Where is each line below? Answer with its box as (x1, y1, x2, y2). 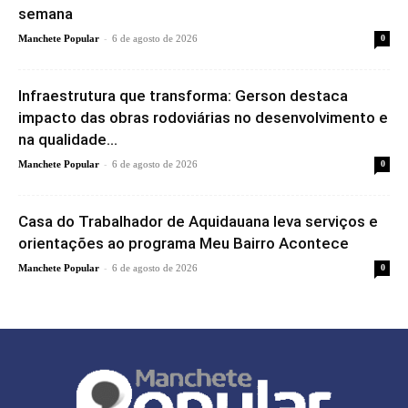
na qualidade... (18, 129, 117, 148)
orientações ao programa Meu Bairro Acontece (18, 233, 349, 252)
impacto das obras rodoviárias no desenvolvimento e (18, 107, 388, 127)
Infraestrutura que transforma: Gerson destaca (18, 86, 348, 105)
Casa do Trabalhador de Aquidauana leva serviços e (18, 211, 378, 230)
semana (18, 4, 73, 23)
